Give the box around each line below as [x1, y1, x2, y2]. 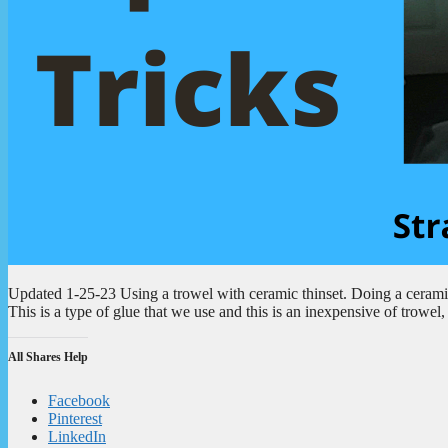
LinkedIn [48, 427, 106, 445]
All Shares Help [8, 349, 88, 364]
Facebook [48, 391, 110, 409]
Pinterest [48, 409, 102, 427]
